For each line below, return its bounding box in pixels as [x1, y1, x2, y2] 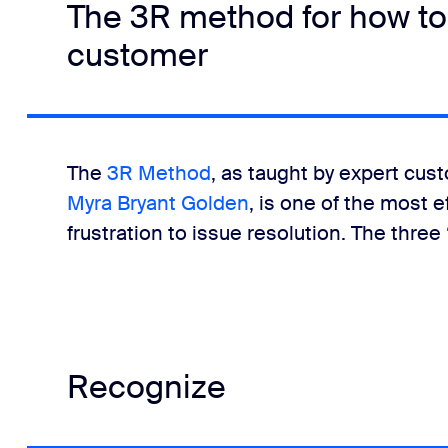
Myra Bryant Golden [66, 190, 249, 216]
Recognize [66, 366, 226, 408]
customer [66, 34, 208, 76]
